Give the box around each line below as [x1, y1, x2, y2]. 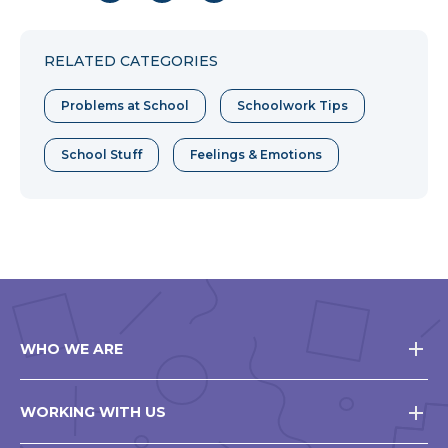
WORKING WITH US [20, 403, 166, 422]
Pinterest [213, 25, 274, 42]
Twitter [161, 25, 207, 42]
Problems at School [61, 98, 189, 114]
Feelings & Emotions [190, 147, 322, 163]
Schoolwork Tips [237, 98, 348, 114]
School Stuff [61, 147, 142, 163]
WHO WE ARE [20, 339, 123, 358]
